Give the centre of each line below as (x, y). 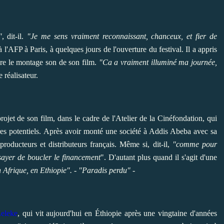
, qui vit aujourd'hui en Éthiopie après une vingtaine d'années (117, 213)
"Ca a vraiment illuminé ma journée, (158, 62)
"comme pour (194, 144)
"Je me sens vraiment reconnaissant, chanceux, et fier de (122, 36)
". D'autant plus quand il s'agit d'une (159, 157)
